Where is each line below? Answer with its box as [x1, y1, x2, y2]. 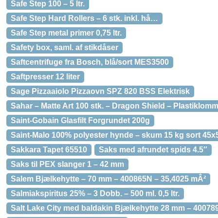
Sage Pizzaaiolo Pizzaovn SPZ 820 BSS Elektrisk [11, 87, 190, 95]
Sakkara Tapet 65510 [11, 145, 87, 154]
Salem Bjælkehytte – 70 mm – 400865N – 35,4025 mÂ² [11, 175, 206, 183]
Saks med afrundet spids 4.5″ [99, 145, 207, 154]
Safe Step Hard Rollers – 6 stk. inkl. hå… [11, 14, 158, 22]
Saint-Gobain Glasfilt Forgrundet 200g [11, 116, 150, 125]
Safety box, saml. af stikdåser [11, 43, 118, 52]
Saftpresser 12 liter [11, 73, 80, 81]
